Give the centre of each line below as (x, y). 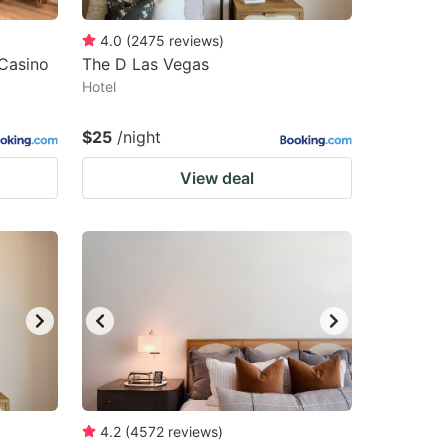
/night (139, 137)
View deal (217, 178)
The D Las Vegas (145, 64)
